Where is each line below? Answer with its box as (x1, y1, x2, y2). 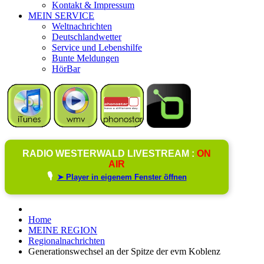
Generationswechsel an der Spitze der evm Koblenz (28, 246, 220, 256)
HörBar (52, 63, 80, 74)
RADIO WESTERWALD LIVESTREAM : (22, 148, 197, 159)
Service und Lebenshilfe (52, 42, 142, 52)
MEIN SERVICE (28, 10, 94, 21)
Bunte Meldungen (52, 52, 119, 63)
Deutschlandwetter (52, 31, 121, 42)
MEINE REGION (28, 225, 97, 235)
